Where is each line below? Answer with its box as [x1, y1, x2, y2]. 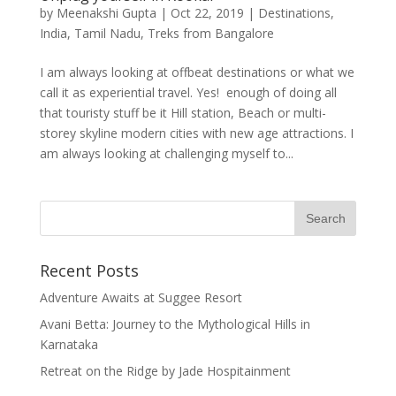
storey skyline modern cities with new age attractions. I [39, 124, 354, 141]
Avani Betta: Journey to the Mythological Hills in [39, 315, 310, 332]
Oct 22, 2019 [170, 4, 244, 21]
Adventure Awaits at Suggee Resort [39, 288, 242, 306]
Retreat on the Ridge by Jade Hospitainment [39, 362, 291, 379]
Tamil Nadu [73, 24, 141, 42]
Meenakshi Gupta [56, 4, 156, 21]
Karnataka [39, 335, 98, 353]
